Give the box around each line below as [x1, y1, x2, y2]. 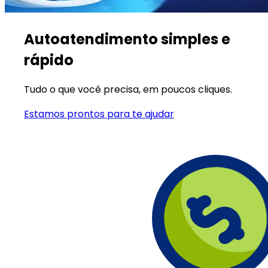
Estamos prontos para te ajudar [24, 107, 174, 121]
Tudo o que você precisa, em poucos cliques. [24, 83, 232, 97]
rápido [24, 50, 74, 70]
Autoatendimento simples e [24, 29, 230, 49]
